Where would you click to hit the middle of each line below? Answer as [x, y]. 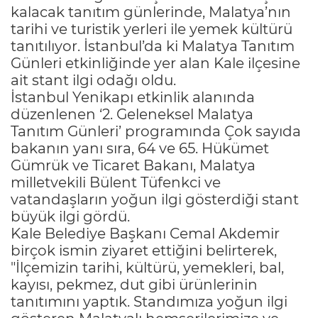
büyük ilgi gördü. [70, 216]
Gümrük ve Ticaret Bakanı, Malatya [133, 165]
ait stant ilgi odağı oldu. [93, 80]
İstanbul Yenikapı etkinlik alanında [133, 97]
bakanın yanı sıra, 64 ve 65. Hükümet [140, 148]
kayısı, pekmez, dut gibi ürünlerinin [134, 284]
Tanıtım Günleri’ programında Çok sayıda [156, 131]
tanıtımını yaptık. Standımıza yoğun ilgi [149, 301]
